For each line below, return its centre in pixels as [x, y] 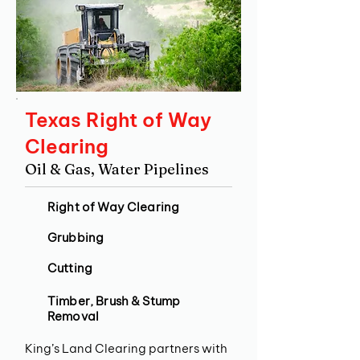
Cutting [70, 268]
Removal [75, 316]
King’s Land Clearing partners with [126, 348]
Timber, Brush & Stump [114, 301]
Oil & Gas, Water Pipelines [117, 169]
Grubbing [76, 237]
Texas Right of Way [118, 120]
